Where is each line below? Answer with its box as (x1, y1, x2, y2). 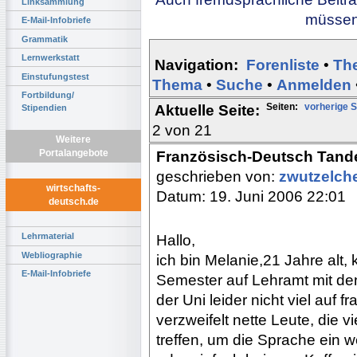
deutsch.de (48, 196, 99, 208)
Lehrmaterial (22, 231, 74, 241)
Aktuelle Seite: (155, 101, 260, 119)
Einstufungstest (22, 71, 89, 81)
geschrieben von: (156, 167, 279, 185)
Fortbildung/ (22, 89, 74, 100)
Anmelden (277, 76, 351, 93)
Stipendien (22, 102, 67, 112)
